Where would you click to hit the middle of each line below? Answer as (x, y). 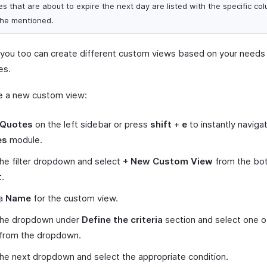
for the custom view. (74, 198)
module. (25, 140)
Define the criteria (122, 220)
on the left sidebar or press (91, 124)
